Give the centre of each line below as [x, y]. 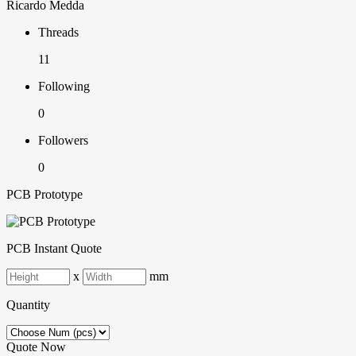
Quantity [28, 305]
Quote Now [36, 347]
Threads [58, 33]
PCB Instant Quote [54, 249]
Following [64, 87]
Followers [63, 141]
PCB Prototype [44, 195]
